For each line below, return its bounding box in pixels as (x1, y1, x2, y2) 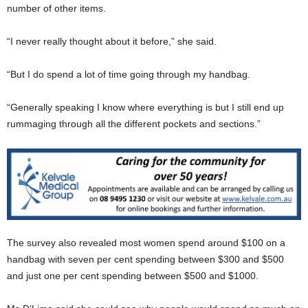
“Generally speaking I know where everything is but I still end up (7, 101, 284, 113)
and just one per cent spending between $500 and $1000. (7, 270, 258, 281)
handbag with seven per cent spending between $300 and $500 (7, 254, 284, 265)
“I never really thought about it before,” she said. (7, 35, 217, 47)
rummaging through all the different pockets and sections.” (7, 118, 261, 129)
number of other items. (7, 2, 106, 14)
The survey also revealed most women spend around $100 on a (7, 237, 285, 248)
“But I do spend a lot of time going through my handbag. (7, 68, 250, 80)
